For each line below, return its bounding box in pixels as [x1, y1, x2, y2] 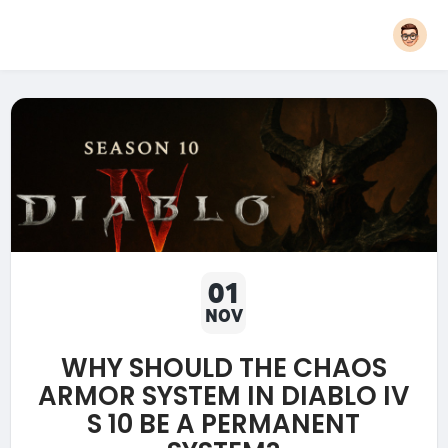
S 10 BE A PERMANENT [87, 406, 361, 443]
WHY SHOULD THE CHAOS [60, 350, 387, 387]
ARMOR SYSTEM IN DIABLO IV [38, 378, 410, 415]
